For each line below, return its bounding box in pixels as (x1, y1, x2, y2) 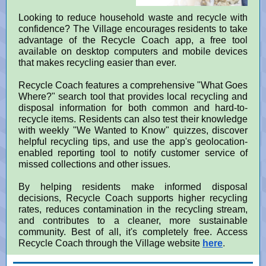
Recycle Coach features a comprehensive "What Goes (18, 80, 248, 90)
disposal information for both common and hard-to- (18, 103, 248, 113)
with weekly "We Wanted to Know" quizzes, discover (18, 125, 248, 135)
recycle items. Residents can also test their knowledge (18, 114, 248, 124)
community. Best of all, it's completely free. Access (18, 227, 248, 237)
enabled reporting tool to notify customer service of (18, 148, 248, 158)
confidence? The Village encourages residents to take (18, 24, 248, 34)
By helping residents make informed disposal (18, 182, 248, 192)
